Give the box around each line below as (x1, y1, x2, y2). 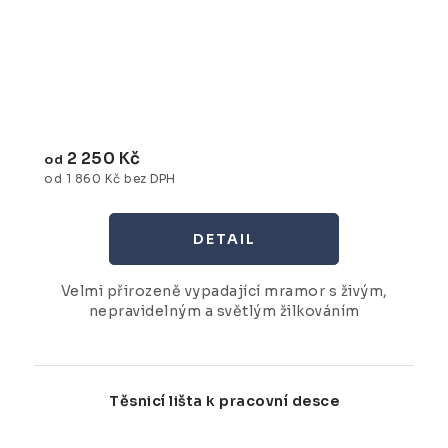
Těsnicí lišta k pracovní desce (109, 391, 339, 410)
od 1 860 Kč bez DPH (44, 172, 176, 186)
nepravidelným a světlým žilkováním (88, 301, 360, 320)
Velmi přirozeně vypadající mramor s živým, (60, 281, 388, 300)
